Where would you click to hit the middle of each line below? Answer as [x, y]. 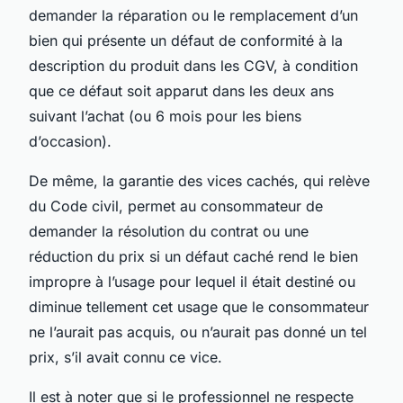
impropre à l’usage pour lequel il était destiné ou [192, 281]
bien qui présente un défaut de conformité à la [186, 40]
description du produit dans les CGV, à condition [193, 65]
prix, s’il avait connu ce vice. [125, 357]
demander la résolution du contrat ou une [169, 231]
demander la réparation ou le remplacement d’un [193, 15]
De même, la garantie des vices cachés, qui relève [199, 180]
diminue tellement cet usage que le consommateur [199, 306]
